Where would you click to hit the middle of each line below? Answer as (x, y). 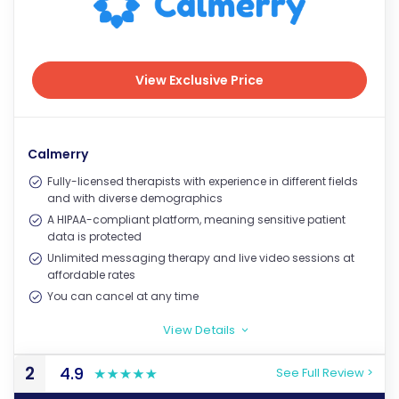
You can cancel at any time (123, 296)
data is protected (94, 236)
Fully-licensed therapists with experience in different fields (203, 181)
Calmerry (58, 154)
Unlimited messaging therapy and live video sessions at (201, 257)
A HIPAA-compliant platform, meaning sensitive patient (196, 219)
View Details (199, 330)
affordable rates (91, 274)
